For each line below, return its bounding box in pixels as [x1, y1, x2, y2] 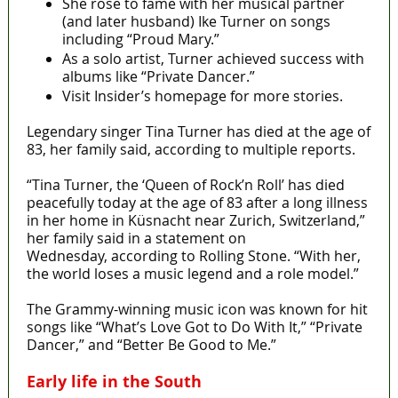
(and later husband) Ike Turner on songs [61, 12, 330, 32]
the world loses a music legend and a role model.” [26, 264, 359, 284]
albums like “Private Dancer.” [61, 67, 255, 87]
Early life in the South [26, 370, 202, 394]
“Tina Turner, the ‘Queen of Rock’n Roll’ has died [26, 175, 345, 195]
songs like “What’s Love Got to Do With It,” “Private [26, 317, 362, 338]
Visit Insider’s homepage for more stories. [61, 86, 343, 107]
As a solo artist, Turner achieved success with [61, 49, 364, 69]
